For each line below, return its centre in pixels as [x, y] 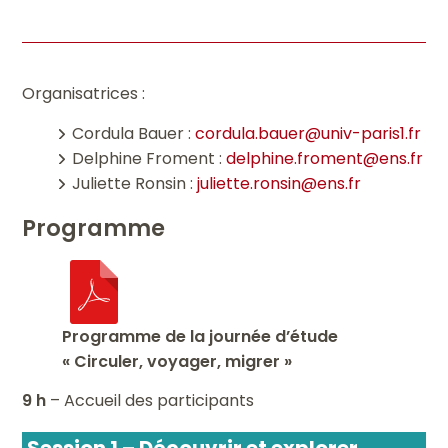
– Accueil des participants [150, 400]
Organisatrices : [84, 93]
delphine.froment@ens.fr [325, 158]
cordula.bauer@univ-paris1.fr [308, 133]
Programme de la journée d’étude [200, 336]
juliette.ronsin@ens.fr [279, 183]
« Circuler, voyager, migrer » [177, 361]
